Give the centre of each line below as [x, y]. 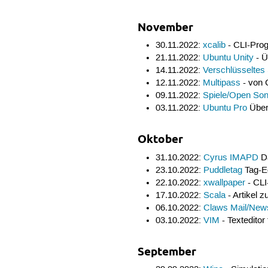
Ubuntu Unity [228, 58]
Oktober [161, 139]
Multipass [221, 83]
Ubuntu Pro [225, 109]
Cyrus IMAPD [231, 158]
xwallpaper [224, 183]
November [166, 27]
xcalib [214, 46]
